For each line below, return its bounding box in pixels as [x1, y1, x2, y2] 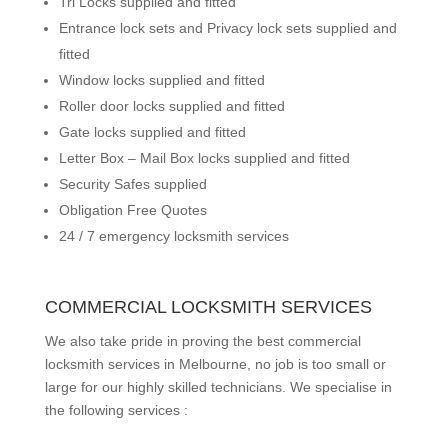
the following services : [44, 402, 188, 418]
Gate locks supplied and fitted [58, 124, 246, 140]
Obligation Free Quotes [58, 202, 207, 218]
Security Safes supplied [58, 176, 207, 192]
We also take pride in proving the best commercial [44, 333, 361, 349]
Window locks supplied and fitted [58, 72, 265, 88]
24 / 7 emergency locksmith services [58, 228, 289, 244]
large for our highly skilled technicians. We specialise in [44, 379, 392, 395]
